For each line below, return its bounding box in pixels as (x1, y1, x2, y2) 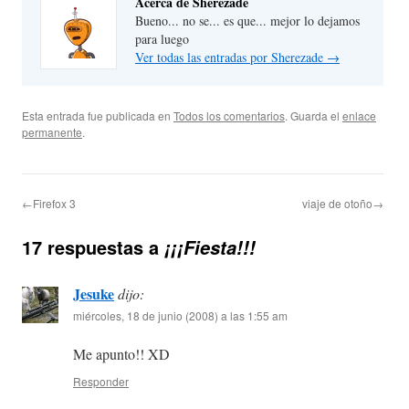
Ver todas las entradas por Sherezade (135, 48, 327, 67)
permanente (22, 124, 82, 141)
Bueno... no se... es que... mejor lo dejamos (135, 12, 360, 30)
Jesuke (73, 283, 114, 305)
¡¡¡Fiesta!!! (164, 235, 256, 261)
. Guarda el (285, 108, 342, 124)
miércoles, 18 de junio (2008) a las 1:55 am (73, 308, 288, 324)
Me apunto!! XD (73, 344, 170, 364)
